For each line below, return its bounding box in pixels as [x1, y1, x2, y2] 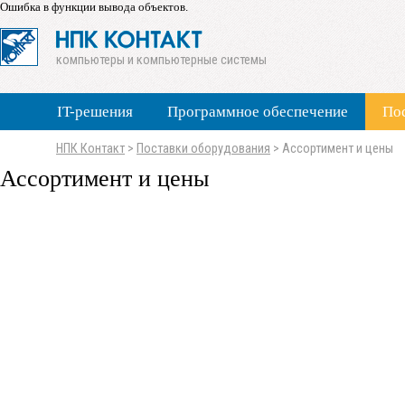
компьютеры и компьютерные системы [56, 52, 267, 68]
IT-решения [57, 103, 133, 120]
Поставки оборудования [137, 141, 270, 156]
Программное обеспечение [167, 103, 348, 120]
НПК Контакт [56, 141, 125, 156]
